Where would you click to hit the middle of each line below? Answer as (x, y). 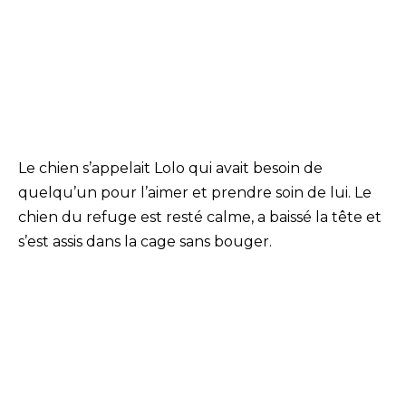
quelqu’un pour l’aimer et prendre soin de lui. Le (195, 193)
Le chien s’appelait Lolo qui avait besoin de (170, 169)
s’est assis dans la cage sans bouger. (145, 242)
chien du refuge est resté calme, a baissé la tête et (200, 217)
